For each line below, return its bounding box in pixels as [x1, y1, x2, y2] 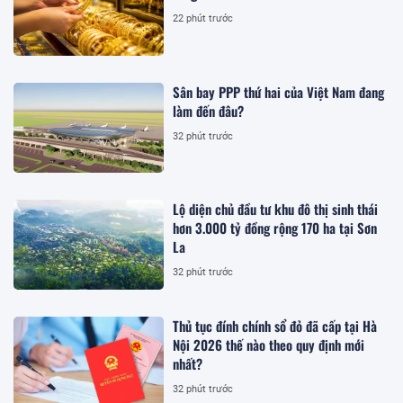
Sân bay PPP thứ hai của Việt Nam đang [173, 81, 385, 102]
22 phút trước [173, 13, 234, 25]
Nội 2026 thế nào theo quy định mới [173, 335, 365, 355]
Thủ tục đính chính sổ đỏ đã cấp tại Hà [173, 316, 378, 336]
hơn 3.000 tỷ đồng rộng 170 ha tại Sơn [173, 217, 378, 237]
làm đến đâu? [173, 100, 245, 121]
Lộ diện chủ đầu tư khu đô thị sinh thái [173, 198, 379, 219]
